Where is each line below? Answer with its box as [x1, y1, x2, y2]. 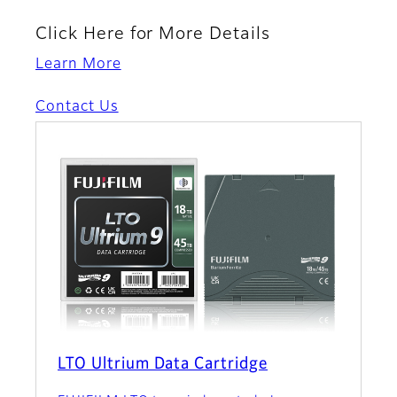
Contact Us [35, 100, 119, 115]
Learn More [35, 58, 121, 73]
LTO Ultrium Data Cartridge [58, 356, 268, 373]
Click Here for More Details [35, 26, 270, 43]
